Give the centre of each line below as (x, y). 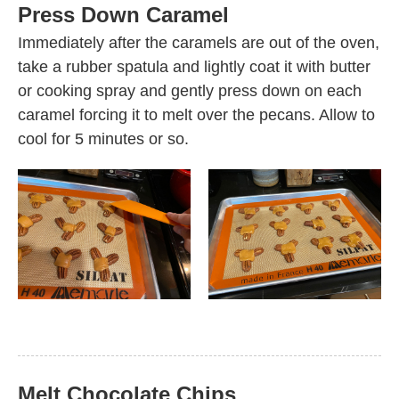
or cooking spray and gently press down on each (190, 91)
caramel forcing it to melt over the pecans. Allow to (196, 115)
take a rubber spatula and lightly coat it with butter (194, 67)
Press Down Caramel (123, 15)
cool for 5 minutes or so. (103, 139)
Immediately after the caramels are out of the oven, (199, 43)
